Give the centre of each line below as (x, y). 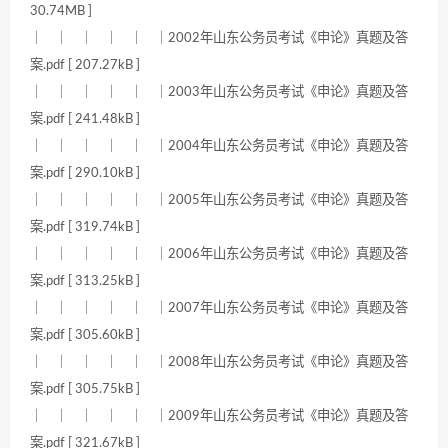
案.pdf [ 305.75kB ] (85, 389)
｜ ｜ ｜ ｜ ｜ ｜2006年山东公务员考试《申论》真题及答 (219, 254)
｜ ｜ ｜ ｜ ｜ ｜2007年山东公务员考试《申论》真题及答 (219, 308)
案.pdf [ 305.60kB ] (85, 335)
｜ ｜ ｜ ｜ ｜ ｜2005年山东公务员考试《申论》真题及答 (219, 200)
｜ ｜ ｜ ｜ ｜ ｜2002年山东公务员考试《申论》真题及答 (219, 38)
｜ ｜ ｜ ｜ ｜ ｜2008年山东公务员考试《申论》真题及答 (219, 362)
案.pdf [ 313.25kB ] (85, 281)
